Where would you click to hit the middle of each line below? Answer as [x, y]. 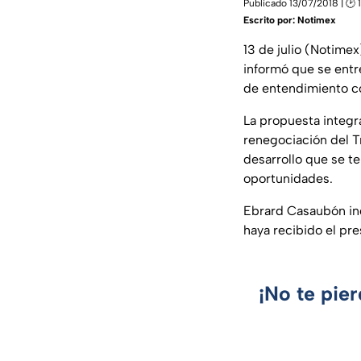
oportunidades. [288, 179]
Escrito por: [270, 21]
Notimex [317, 21]
